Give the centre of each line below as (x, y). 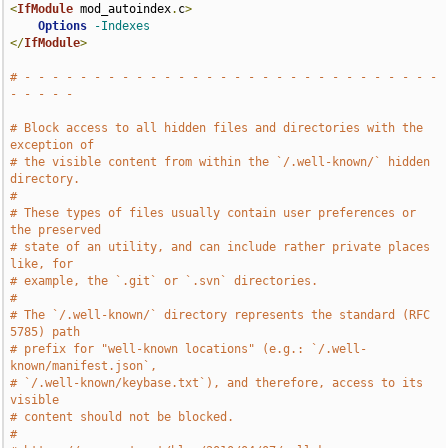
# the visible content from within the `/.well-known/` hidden (220, 162)
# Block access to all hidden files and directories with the (217, 128)
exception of (52, 145)
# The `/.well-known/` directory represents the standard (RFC (220, 315)
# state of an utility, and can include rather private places (220, 247)
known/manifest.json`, (84, 366)
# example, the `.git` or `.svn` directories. (164, 281)
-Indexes (122, 26)
